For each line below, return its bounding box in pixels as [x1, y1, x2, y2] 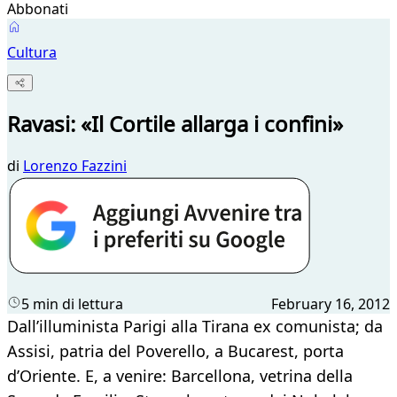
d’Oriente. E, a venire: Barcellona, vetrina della [7, 365, 353, 387]
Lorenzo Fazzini [23, 156, 127, 176]
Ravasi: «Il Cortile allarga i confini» [7, 109, 343, 139]
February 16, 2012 [271, 294, 390, 315]
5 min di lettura [21, 294, 123, 315]
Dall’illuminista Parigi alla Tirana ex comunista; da [7, 315, 383, 338]
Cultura [7, 43, 57, 62]
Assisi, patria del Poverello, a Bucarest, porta [7, 340, 344, 362]
